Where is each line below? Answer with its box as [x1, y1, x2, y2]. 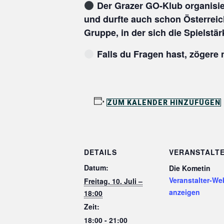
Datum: [84, 162, 108, 173]
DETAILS [84, 147, 117, 157]
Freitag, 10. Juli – [84, 176, 142, 186]
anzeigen [169, 187, 200, 197]
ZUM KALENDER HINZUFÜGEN [106, 98, 220, 107]
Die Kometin [169, 163, 211, 173]
